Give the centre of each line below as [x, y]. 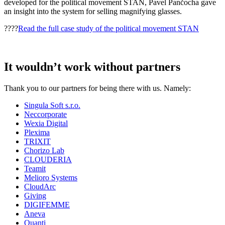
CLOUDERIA [48, 159]
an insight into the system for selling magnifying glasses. [93, 11]
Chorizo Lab [44, 150]
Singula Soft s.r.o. [52, 105]
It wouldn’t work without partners [92, 67]
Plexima [37, 132]
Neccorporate [45, 114]
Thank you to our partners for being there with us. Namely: [97, 88]
